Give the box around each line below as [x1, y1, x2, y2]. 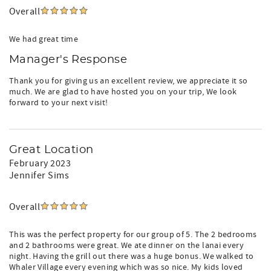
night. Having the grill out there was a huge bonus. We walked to [9, 251, 254, 262]
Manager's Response [9, 54, 128, 65]
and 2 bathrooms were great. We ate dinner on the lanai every [9, 240, 244, 251]
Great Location [9, 145, 94, 155]
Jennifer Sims [9, 169, 70, 181]
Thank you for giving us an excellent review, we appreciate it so [9, 76, 248, 87]
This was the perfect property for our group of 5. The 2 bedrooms [9, 229, 257, 240]
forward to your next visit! [9, 97, 108, 108]
